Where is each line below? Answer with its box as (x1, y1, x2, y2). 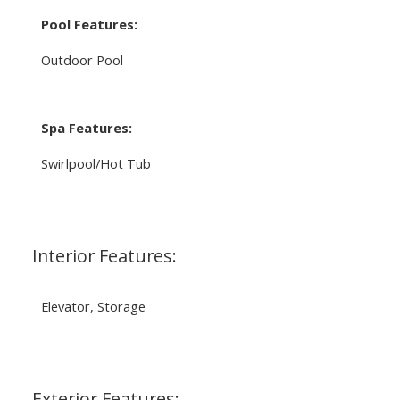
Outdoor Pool (40, 50, 123, 69)
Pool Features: (40, 14, 137, 33)
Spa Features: (40, 118, 132, 137)
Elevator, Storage (40, 296, 146, 315)
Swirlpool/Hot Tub (40, 154, 151, 172)
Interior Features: (31, 243, 177, 268)
